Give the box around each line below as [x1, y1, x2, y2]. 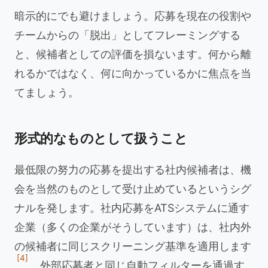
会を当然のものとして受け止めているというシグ [14, 182, 251, 195]
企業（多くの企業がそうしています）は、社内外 [14, 221, 251, 233]
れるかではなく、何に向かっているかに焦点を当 [14, 67, 251, 80]
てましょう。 [14, 86, 79, 99]
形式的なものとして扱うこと [14, 130, 188, 146]
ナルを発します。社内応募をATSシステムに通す [14, 202, 249, 214]
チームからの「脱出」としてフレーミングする [14, 29, 240, 41]
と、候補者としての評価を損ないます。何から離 [14, 48, 251, 60]
